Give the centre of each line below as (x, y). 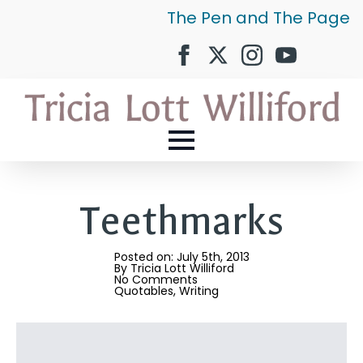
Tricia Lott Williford (182, 269)
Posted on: (145, 257)
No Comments (156, 280)
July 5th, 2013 (213, 257)
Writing (199, 291)
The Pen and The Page (258, 18)
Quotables (143, 291)
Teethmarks (181, 222)
